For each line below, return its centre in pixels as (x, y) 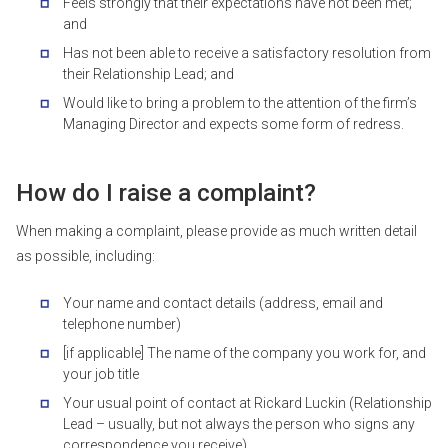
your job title (101, 374)
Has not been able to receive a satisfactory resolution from (247, 53)
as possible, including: (85, 256)
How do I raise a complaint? (166, 193)
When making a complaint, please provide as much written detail (216, 231)
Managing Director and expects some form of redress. (233, 124)
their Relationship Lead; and (148, 74)
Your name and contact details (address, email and (223, 303)
